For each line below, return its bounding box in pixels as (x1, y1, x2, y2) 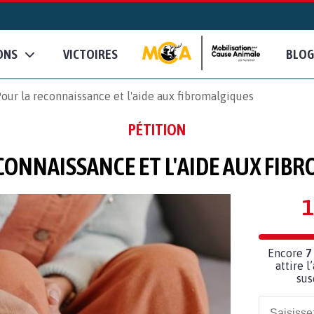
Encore (267, 246, 306, 259)
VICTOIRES (63, 46, 118, 62)
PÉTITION (128, 120, 186, 139)
